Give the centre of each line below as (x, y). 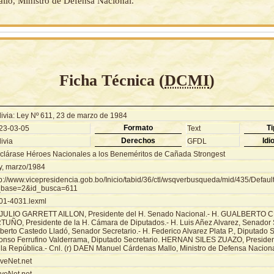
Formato (138, 128)
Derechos (138, 140)
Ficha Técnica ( (112, 80)
